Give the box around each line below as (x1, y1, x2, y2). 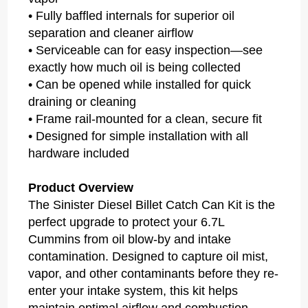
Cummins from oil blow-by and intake (28, 232, 232, 247)
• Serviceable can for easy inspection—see (28, 43, 263, 58)
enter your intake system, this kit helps (28, 284, 239, 298)
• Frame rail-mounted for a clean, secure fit (28, 112, 263, 126)
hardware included (28, 146, 130, 161)
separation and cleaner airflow (28, 26, 194, 41)
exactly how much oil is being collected (28, 60, 241, 75)
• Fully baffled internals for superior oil (28, 9, 235, 23)
